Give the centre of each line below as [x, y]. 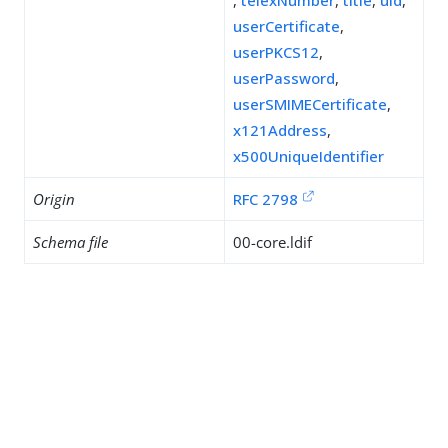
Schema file [70, 242]
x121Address [280, 130]
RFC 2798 [265, 199]
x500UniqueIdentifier [308, 156]
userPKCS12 [276, 52]
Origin [54, 199]
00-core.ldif [272, 242]
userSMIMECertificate [310, 104]
